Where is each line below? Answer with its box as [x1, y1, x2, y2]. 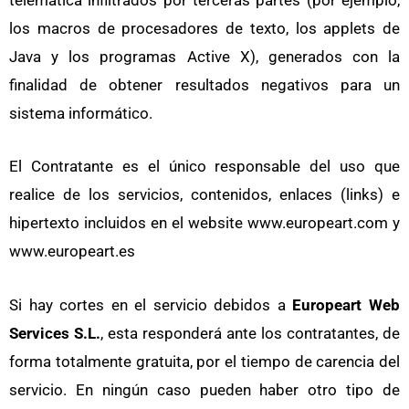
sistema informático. [9, 104, 152, 123]
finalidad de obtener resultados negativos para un [9, 76, 400, 95]
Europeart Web [292, 295, 401, 314]
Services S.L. [9, 323, 100, 342]
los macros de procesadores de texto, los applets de [9, 19, 400, 38]
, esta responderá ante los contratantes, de [100, 323, 400, 342]
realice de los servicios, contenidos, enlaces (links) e [9, 185, 400, 204]
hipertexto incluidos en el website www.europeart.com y [9, 214, 400, 233]
